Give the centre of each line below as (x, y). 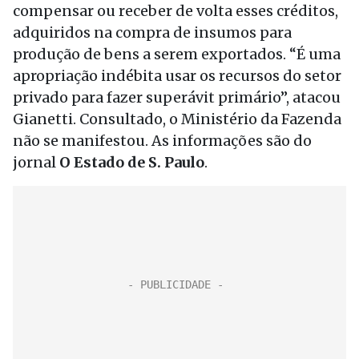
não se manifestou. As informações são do (162, 141)
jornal (36, 162)
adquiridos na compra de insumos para (152, 32)
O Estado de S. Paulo (132, 162)
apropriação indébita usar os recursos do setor (177, 76)
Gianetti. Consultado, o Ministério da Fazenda (177, 119)
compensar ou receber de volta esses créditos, (175, 11)
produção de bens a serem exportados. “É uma (177, 54)
